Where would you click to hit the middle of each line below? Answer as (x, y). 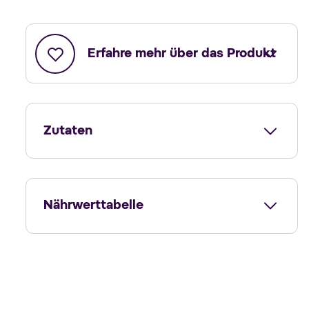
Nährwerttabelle (93, 206)
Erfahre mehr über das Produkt (182, 53)
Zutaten (68, 131)
